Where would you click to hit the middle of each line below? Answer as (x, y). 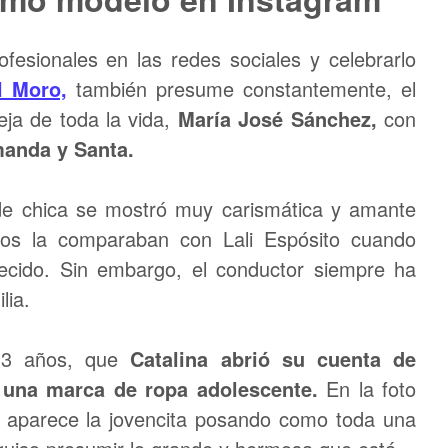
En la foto (366, 388)
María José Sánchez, (277, 118)
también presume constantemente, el (241, 88)
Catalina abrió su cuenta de (267, 358)
